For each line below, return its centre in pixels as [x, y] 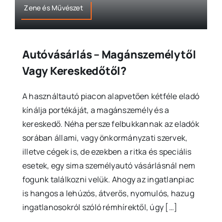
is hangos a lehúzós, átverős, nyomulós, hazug [108, 193]
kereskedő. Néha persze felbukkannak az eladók [111, 124]
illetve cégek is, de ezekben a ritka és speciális [107, 151]
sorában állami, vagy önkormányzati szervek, [105, 138]
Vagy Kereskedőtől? [74, 71]
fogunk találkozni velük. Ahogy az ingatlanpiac [108, 179]
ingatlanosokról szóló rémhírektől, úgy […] [100, 207]
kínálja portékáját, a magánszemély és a [96, 110]
